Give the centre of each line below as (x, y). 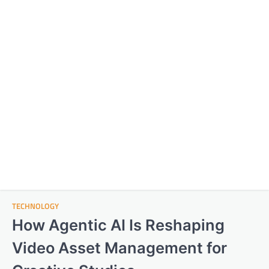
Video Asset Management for (119, 248)
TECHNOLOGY (35, 206)
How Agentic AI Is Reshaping (118, 225)
